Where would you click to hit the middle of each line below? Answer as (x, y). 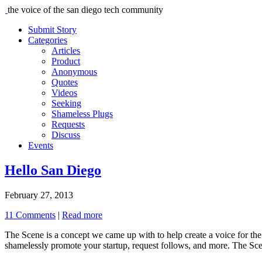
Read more (82, 215)
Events (41, 145)
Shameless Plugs (82, 114)
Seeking (66, 103)
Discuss (66, 135)
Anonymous (74, 72)
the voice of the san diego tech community (85, 10)
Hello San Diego (53, 170)
